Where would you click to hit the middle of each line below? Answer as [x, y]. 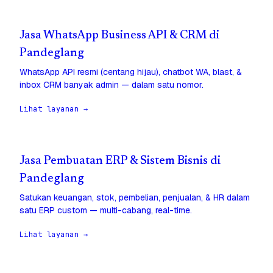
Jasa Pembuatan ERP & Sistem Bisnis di [120, 161]
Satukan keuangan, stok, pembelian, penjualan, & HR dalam [135, 198]
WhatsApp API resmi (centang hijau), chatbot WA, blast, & [131, 72]
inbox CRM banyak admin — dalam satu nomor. [112, 85]
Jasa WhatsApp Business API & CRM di [119, 36]
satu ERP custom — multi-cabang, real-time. [106, 211]
